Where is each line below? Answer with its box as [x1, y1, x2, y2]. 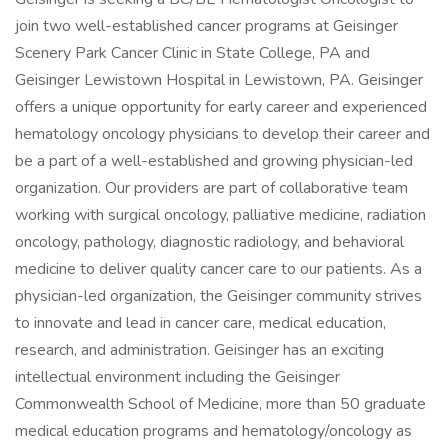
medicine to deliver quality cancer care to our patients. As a [15, 258, 422, 280]
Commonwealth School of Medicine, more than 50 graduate [15, 393, 426, 415]
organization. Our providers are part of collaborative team [15, 177, 408, 199]
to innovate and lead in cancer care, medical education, [15, 312, 386, 334]
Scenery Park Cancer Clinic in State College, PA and [15, 42, 370, 64]
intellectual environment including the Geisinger [15, 366, 340, 388]
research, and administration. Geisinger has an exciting [15, 339, 384, 361]
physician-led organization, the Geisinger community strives [15, 285, 422, 307]
